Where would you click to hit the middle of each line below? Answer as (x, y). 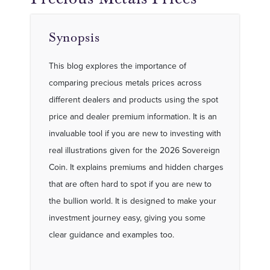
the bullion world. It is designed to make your (133, 201)
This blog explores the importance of (118, 66)
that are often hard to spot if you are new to (130, 184)
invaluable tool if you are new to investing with (135, 133)
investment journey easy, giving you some (127, 218)
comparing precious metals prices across (125, 83)
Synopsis (74, 37)
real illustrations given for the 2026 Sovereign (134, 150)
